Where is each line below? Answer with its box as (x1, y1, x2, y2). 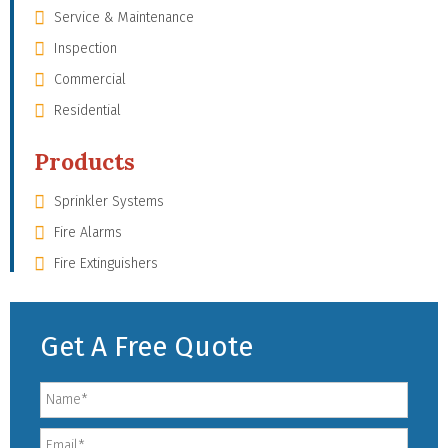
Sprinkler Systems (54, 192, 164, 210)
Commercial (54, 70, 126, 88)
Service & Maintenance (54, 8, 194, 26)
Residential (54, 101, 121, 119)
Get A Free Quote (40, 329, 253, 363)
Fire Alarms (54, 223, 122, 241)
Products (34, 146, 135, 176)
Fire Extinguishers (54, 254, 158, 272)
